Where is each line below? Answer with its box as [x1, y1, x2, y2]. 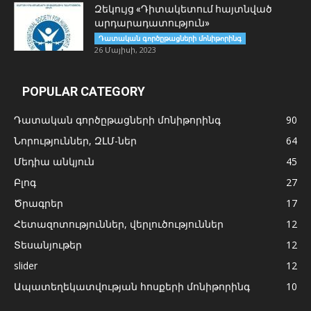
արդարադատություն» [94, 17, 210, 29]
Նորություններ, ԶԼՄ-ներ [14, 134, 137, 148]
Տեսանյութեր [14, 238, 82, 252]
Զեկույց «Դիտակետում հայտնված [94, 3, 272, 15]
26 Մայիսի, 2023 [94, 44, 156, 56]
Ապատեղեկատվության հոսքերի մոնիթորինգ [14, 280, 250, 294]
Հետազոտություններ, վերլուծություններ [14, 217, 224, 231]
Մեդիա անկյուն [14, 155, 94, 169]
